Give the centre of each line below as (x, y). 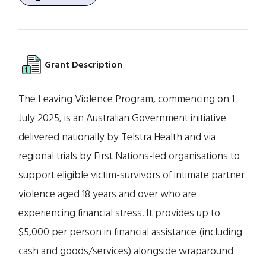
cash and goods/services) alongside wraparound (126, 251)
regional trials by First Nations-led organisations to (129, 156)
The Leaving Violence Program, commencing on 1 (127, 99)
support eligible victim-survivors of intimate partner (132, 175)
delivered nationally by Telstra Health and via (117, 137)
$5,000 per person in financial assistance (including (131, 232)
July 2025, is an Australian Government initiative (123, 118)
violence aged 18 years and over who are (108, 194)
